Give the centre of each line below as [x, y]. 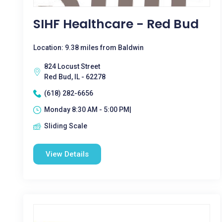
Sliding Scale [66, 126]
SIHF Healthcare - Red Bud [116, 24]
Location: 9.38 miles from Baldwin [88, 48]
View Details [67, 154]
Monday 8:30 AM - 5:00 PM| [88, 110]
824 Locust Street [72, 66]
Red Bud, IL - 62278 [75, 77]
